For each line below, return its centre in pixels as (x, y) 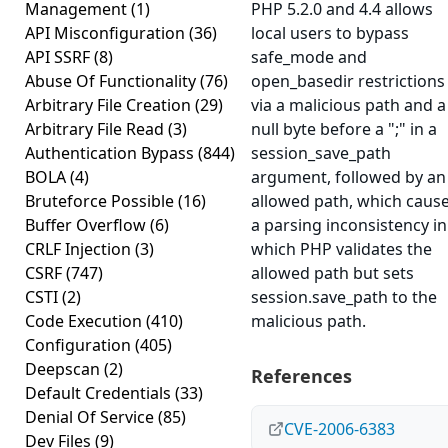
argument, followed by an (348, 177)
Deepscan (64, 369)
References (301, 376)
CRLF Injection (80, 249)
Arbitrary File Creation (110, 105)
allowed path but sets (332, 273)
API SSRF (59, 57)
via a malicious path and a (348, 105)
